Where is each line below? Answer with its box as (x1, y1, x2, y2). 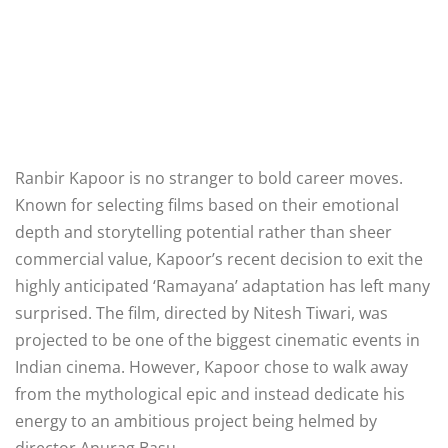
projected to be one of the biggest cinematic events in (15, 328, 420, 351)
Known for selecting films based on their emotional (15, 193, 399, 216)
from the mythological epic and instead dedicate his (15, 382, 405, 405)
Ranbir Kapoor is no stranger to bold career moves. (15, 166, 403, 189)
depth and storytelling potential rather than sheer (15, 220, 392, 243)
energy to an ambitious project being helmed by (15, 409, 377, 432)
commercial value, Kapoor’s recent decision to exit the (15, 247, 423, 270)
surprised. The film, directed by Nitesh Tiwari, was (15, 301, 388, 324)
